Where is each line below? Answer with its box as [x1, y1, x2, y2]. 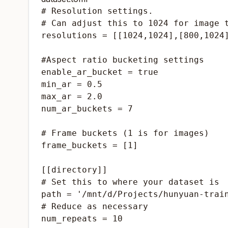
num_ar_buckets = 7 [41, 104, 133, 113]
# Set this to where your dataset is [41, 177, 219, 187]
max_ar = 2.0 [41, 92, 102, 101]
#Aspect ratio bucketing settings [41, 55, 204, 65]
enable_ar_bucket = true [41, 67, 158, 77]
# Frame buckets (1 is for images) [41, 128, 209, 138]
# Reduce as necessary [41, 202, 148, 211]
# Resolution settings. [41, 6, 153, 16]
